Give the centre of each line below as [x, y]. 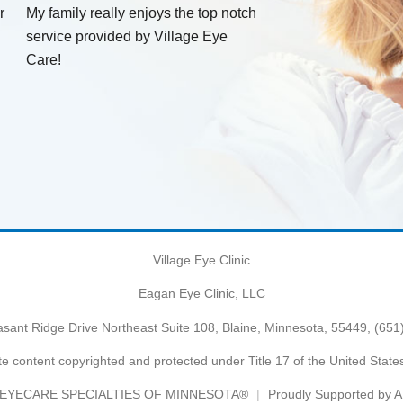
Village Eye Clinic [201, 260]
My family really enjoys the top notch [141, 13]
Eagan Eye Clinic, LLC [201, 294]
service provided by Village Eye [127, 36]
